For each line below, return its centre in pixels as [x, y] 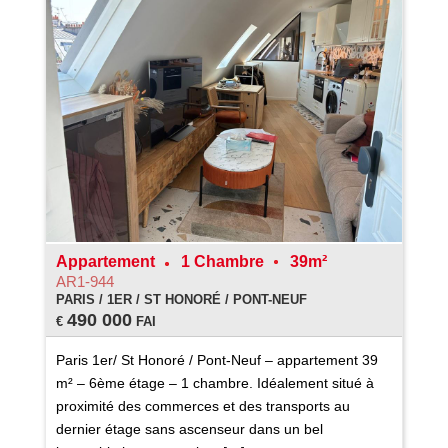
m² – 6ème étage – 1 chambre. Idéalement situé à [214, 382]
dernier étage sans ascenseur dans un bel [189, 428]
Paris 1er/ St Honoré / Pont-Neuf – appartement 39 [216, 359]
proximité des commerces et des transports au [202, 405]
